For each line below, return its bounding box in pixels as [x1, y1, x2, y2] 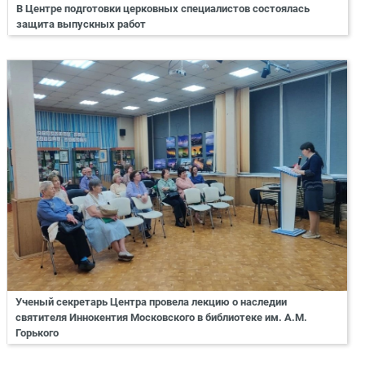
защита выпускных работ [16, 17, 146, 30]
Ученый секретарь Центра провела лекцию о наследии [15, 296, 287, 309]
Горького [15, 327, 59, 340]
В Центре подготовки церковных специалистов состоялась [16, 2, 310, 15]
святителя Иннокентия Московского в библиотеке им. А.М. [15, 311, 307, 324]
